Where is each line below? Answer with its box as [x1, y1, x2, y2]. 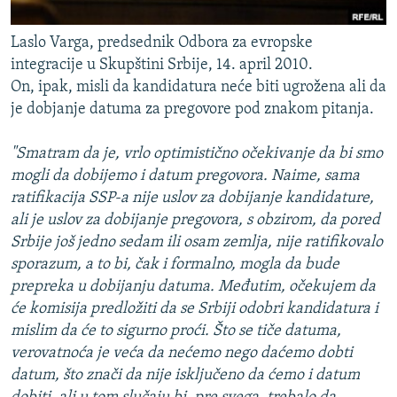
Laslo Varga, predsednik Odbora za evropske [11, 35, 313, 52]
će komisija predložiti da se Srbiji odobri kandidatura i [11, 300, 378, 318]
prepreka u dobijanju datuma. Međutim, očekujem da [11, 278, 376, 296]
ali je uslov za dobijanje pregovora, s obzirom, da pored [11, 212, 380, 230]
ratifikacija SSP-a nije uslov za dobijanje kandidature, [11, 190, 374, 207]
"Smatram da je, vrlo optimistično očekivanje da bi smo [11, 145, 383, 163]
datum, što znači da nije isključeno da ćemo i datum [11, 367, 360, 385]
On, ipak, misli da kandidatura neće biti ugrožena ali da [11, 79, 386, 97]
